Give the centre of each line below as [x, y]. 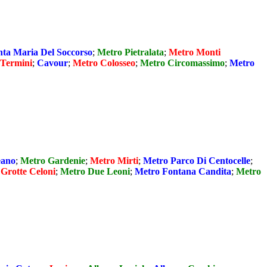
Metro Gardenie [53, 160]
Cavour [52, 63]
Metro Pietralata [131, 52]
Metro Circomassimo [182, 63]
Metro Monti [195, 52]
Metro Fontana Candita [183, 171]
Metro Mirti [114, 160]
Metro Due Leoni [95, 171]
